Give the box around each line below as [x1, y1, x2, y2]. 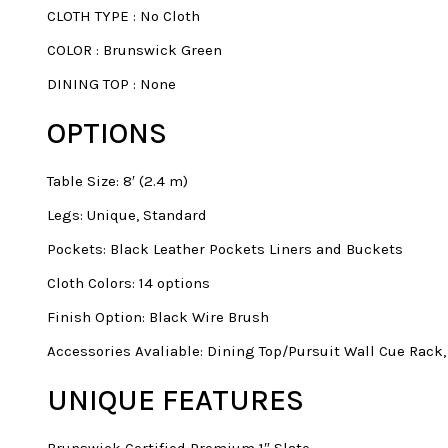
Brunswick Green [103, 40, 222, 59]
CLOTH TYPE [47, 6, 129, 25]
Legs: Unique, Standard [47, 205, 207, 224]
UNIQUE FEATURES [47, 381, 304, 418]
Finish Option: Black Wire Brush [47, 307, 269, 326]
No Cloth [140, 6, 200, 25]
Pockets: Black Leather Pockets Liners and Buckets [47, 239, 403, 258]
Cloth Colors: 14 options [47, 273, 210, 292]
